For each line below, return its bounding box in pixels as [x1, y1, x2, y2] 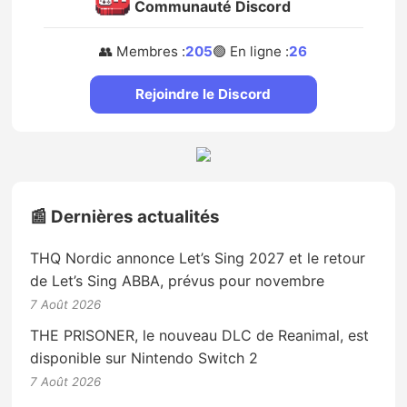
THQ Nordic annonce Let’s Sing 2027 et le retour [30, 248, 366, 267]
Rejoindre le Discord [135, 85, 272, 104]
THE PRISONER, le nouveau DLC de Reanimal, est [30, 325, 370, 344]
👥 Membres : [99, 43, 186, 61]
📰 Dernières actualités [30, 205, 221, 227]
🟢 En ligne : [213, 43, 290, 61]
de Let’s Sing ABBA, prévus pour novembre [30, 271, 325, 290]
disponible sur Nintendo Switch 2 [30, 348, 259, 367]
